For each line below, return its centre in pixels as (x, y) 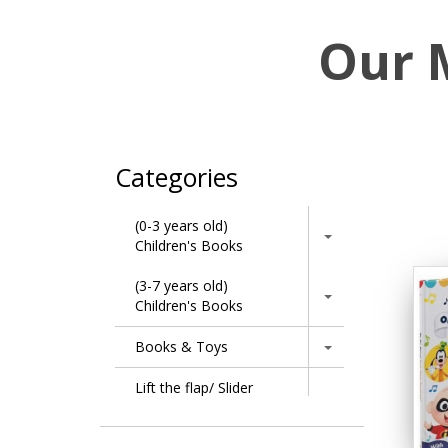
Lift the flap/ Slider (194, 387)
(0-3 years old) (181, 225)
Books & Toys (181, 346)
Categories (176, 177)
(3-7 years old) (181, 285)
